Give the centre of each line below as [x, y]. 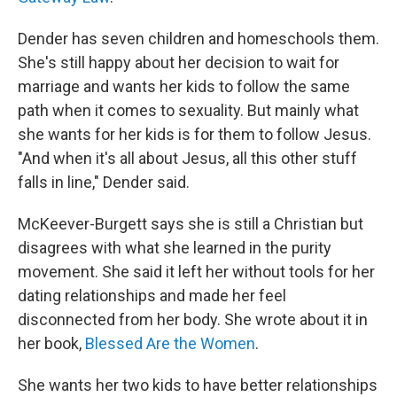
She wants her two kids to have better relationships [198, 385]
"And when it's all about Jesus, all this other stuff [187, 158]
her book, [51, 343]
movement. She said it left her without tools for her [196, 272]
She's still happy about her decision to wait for [179, 62]
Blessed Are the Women [170, 343]
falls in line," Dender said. [104, 182]
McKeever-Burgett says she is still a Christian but [191, 224]
